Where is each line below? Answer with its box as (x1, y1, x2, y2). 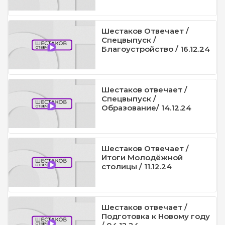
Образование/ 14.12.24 (101, 102, 191, 113)
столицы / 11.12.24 (101, 161, 172, 171)
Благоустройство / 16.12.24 (101, 44, 210, 54)
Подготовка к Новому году (101, 211, 210, 221)
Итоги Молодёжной (101, 152, 183, 162)
